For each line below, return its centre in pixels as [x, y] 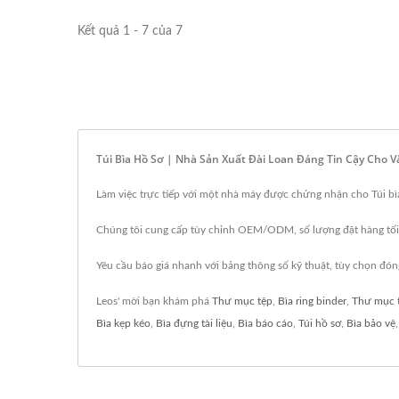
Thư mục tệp [242, 301]
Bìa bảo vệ [371, 323]
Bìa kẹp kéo [123, 323]
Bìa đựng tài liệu [194, 323]
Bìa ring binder [312, 301]
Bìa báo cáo [265, 323]
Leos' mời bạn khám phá [154, 301]
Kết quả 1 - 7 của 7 [130, 31]
